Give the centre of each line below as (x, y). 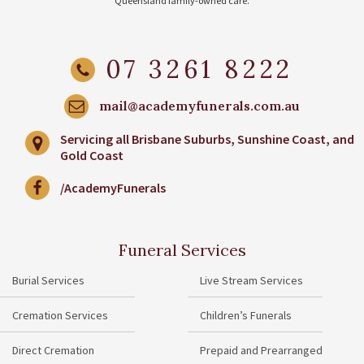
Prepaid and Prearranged (261, 350)
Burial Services (48, 280)
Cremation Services (60, 315)
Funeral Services (182, 249)
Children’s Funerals (246, 315)
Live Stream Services (251, 280)
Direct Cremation (53, 350)
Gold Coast (91, 155)
